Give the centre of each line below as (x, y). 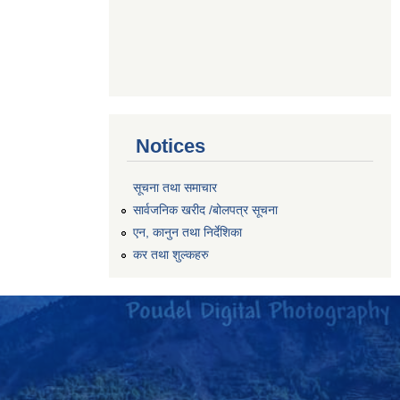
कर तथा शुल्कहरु (171, 254)
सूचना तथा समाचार (175, 188)
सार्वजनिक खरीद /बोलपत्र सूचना (205, 210)
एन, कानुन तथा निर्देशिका (187, 232)
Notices (171, 146)
